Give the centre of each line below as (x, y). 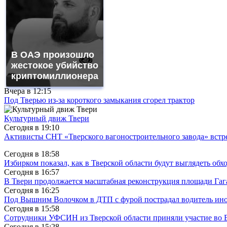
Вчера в (18, 91)
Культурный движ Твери (47, 118)
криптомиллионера (55, 76)
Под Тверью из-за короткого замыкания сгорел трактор (99, 100)
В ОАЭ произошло (53, 54)
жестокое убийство (55, 65)
